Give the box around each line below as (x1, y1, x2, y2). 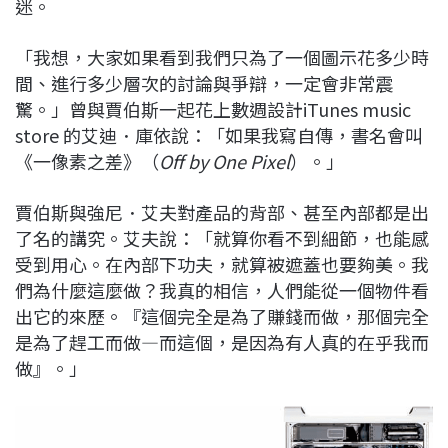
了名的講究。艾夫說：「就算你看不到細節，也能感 (15, 225, 429, 252)
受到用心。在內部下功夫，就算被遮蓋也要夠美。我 (15, 251, 429, 278)
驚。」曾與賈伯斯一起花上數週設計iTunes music (15, 96, 411, 123)
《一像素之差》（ (15, 148, 159, 175)
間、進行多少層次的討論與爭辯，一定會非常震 (15, 70, 393, 97)
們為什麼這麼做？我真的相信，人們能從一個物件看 (15, 277, 429, 304)
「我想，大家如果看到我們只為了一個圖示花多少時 (15, 44, 429, 71)
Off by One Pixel (159, 148, 290, 175)
